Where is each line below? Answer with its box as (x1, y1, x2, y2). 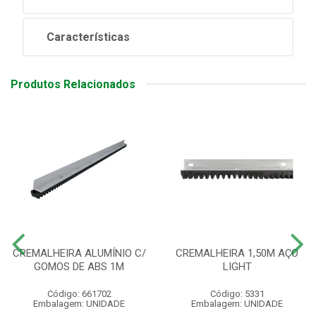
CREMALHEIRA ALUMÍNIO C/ (12, 246, 146, 260)
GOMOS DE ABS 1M (34, 260, 124, 273)
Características (47, 30, 130, 44)
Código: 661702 (47, 288, 111, 299)
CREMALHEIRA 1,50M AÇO (176, 246, 298, 260)
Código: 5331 (209, 288, 265, 299)
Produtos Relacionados (11, 77, 135, 91)
